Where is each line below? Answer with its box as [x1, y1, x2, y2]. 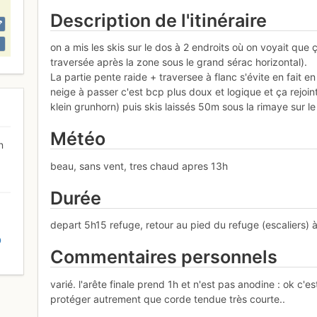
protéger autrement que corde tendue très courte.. [50, 292, 286, 305]
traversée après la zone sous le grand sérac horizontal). [50, 56, 308, 69]
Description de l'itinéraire [50, 9, 267, 31]
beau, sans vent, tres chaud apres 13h [50, 159, 229, 172]
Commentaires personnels [50, 246, 278, 268]
